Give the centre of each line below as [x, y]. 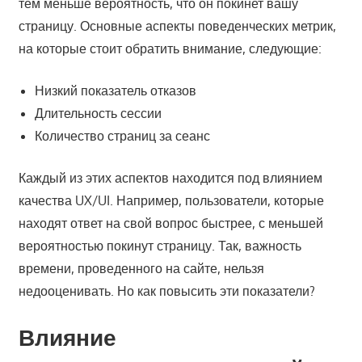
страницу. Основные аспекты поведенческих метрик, [177, 25]
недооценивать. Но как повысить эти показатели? [166, 290]
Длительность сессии [98, 113]
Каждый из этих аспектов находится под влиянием [170, 177]
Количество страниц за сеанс [122, 135]
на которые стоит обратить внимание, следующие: [170, 48]
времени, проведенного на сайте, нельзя [141, 268]
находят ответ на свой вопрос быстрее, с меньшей [170, 223]
